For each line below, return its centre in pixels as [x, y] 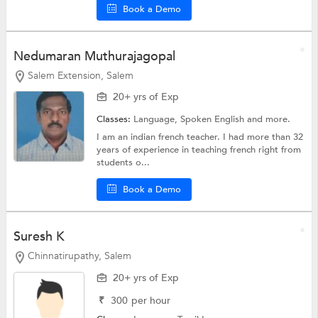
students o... [124, 163]
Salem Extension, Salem [80, 75]
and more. [269, 120]
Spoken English [214, 120]
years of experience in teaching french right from [199, 150]
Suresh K [39, 237]
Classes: [115, 120]
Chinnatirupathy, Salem [79, 256]
